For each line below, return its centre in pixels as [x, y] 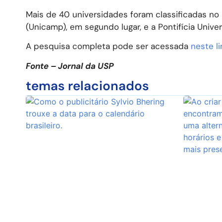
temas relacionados [87, 85]
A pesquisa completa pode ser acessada [108, 46]
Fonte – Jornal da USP [70, 66]
